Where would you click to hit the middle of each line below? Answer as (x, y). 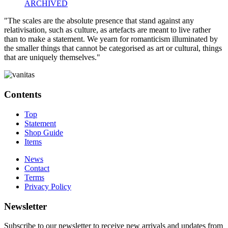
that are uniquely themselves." (52, 58)
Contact (37, 168)
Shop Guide (44, 132)
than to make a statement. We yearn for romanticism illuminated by (111, 39)
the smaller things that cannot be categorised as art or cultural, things (113, 48)
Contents (23, 95)
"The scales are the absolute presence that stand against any (99, 21)
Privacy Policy (48, 186)
